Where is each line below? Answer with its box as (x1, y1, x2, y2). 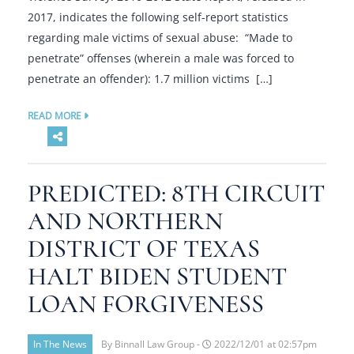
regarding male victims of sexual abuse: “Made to (28, 30, 292, 45)
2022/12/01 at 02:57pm (212, 338, 317, 350)
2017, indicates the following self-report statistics (28, 9, 288, 24)
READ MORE (28, 109, 84, 122)
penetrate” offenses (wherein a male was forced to (28, 51, 294, 66)
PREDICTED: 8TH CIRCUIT (28, 179, 325, 209)
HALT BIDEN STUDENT (28, 262, 287, 292)
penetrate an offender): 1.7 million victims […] (28, 71, 273, 86)
